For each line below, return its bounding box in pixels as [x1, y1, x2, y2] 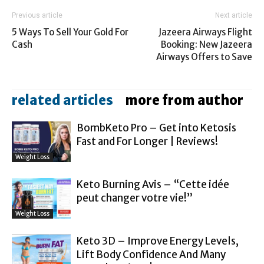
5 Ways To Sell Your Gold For [12, 27, 128, 38]
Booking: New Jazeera [161, 39, 252, 50]
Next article [215, 11, 252, 19]
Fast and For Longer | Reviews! [77, 135, 218, 148]
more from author [125, 92, 243, 108]
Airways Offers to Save [156, 51, 252, 62]
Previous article [12, 11, 62, 19]
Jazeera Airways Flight [159, 27, 252, 38]
